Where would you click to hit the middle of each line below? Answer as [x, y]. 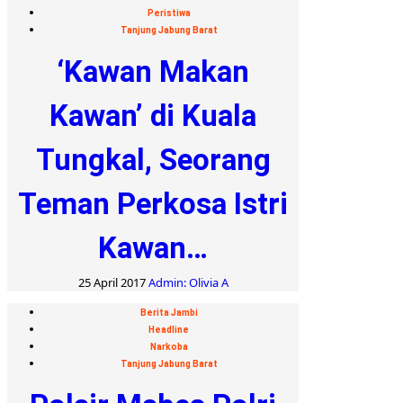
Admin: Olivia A [188, 282]
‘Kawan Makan [153, 71]
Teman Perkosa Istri [153, 203]
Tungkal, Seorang [153, 159]
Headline [169, 329]
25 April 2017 [113, 282]
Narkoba [169, 346]
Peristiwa [169, 13]
